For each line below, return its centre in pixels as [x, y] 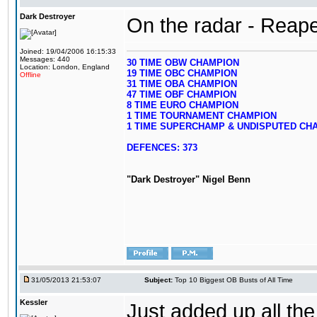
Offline [30, 75]
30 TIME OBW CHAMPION [183, 63]
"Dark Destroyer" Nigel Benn [189, 179]
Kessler [34, 302]
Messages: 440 [45, 59]
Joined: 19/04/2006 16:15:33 [68, 51]
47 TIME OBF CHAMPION [181, 94]
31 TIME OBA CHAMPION [182, 84]
